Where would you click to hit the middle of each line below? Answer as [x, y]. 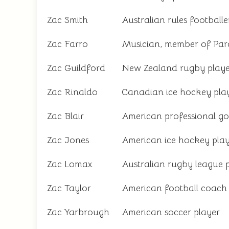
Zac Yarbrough [78, 212]
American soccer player [171, 212]
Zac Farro [67, 44]
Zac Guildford [76, 68]
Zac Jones [68, 140]
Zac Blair [65, 116]
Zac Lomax [70, 164]
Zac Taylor [69, 188]
